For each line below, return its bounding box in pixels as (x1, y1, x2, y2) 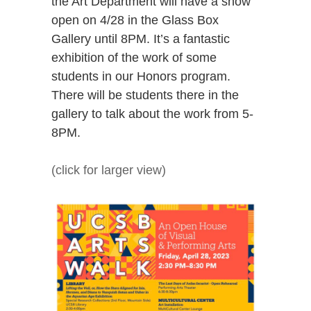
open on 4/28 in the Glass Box (51, 13, 219, 27)
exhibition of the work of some (51, 51, 217, 65)
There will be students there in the (51, 88, 239, 102)
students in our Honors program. (51, 69, 230, 83)
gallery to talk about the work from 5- (51, 107, 253, 121)
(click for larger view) (51, 163, 166, 177)
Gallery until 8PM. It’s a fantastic (51, 32, 230, 46)
